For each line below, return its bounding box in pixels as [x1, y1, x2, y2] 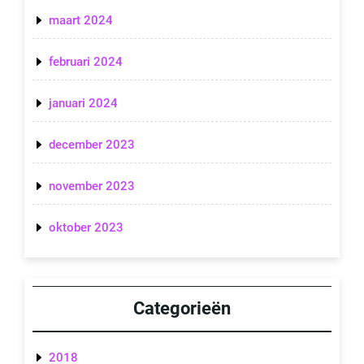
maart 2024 [49, 13, 113, 28]
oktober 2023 [49, 220, 123, 236]
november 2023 [49, 179, 135, 194]
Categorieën [133, 297, 231, 318]
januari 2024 [49, 96, 118, 111]
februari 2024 [49, 54, 123, 70]
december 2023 [49, 137, 135, 153]
